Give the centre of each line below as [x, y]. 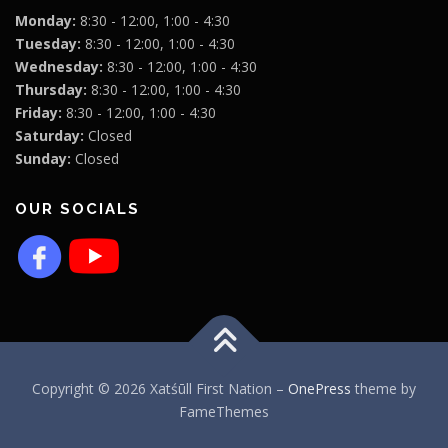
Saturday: [49, 136]
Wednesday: [59, 67]
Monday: [45, 21]
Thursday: [51, 90]
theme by [383, 388]
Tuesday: [48, 44]
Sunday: [43, 159]
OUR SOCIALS [77, 209]
